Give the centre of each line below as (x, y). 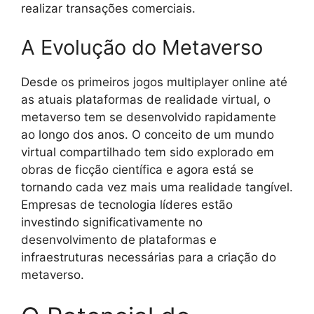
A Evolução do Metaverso (142, 47)
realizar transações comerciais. (108, 9)
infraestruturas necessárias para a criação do (149, 257)
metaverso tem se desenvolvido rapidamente (149, 117)
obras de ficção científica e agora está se (137, 169)
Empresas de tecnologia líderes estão (127, 204)
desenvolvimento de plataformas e (119, 239)
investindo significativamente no (112, 222)
